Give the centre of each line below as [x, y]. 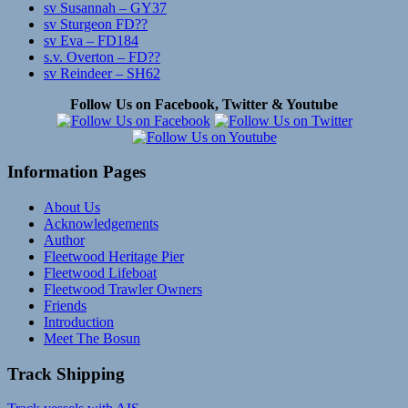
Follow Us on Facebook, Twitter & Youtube [204, 104]
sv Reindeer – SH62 [102, 73]
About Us [72, 208]
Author [64, 240]
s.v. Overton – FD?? [102, 56]
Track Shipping [66, 373]
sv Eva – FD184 [91, 40]
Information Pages [76, 172]
